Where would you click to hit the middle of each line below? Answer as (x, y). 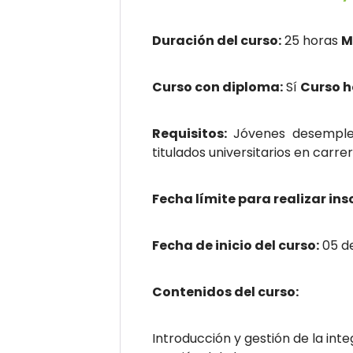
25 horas (311, 41)
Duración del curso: (217, 41)
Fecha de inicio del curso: (236, 245)
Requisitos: (190, 134)
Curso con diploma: (217, 87)
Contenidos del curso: (225, 292)
